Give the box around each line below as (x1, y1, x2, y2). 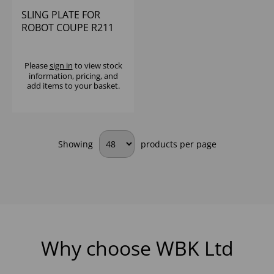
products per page (138, 138, 217, 150)
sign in (49, 60, 73, 72)
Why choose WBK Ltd (40, 235, 234, 262)
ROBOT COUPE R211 (21, 21, 114, 35)
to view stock (72, 60, 122, 72)
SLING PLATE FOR (21, 8, 100, 22)
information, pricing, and (28, 70, 118, 82)
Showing (57, 138, 95, 150)
